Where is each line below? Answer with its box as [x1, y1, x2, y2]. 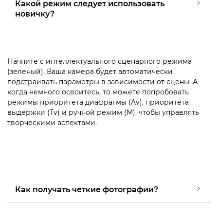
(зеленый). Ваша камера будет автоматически [7, 67, 173, 76]
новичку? [15, 9, 54, 18]
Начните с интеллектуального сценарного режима [7, 56, 192, 66]
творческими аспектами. [7, 118, 97, 127]
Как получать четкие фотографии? [15, 184, 158, 194]
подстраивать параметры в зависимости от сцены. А [7, 77, 198, 86]
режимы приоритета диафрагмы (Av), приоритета [7, 97, 189, 107]
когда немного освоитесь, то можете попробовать [7, 87, 189, 96]
